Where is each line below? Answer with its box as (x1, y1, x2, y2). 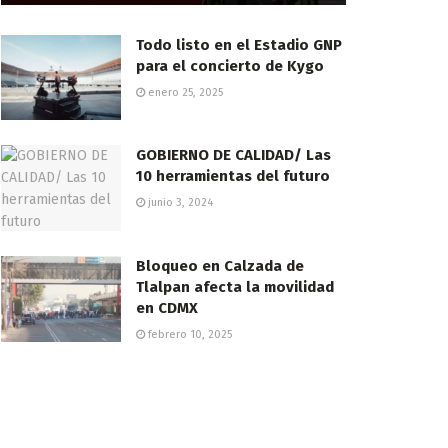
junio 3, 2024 (145, 196, 213, 210)
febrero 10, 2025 (145, 328, 232, 342)
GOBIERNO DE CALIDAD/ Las (136, 146, 331, 165)
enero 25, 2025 (145, 85, 223, 99)
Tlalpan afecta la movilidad (136, 278, 334, 297)
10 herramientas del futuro (136, 167, 330, 186)
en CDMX (136, 299, 198, 318)
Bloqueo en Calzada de (136, 257, 304, 276)
